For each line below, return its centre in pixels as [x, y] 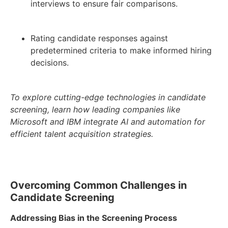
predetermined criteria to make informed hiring [121, 51]
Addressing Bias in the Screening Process [94, 218]
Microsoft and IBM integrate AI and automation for [108, 122]
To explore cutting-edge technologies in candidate [108, 97]
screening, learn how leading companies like [95, 110]
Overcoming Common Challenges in [98, 186]
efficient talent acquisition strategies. [82, 134]
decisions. [50, 63]
